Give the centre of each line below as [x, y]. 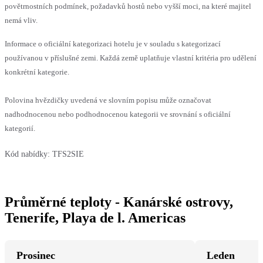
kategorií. [20, 128]
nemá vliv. [21, 20]
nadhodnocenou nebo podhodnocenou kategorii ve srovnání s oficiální [118, 114]
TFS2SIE [68, 154]
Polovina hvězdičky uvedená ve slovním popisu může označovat [108, 100]
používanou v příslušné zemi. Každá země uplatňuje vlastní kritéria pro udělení [131, 58]
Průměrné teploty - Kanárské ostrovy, [119, 202]
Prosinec [36, 255]
